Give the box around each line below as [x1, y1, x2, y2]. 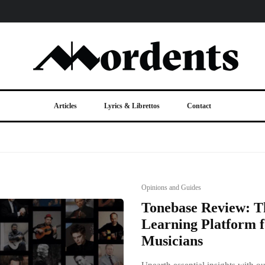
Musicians [141, 233, 203, 248]
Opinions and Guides [141, 183, 201, 192]
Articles [54, 102, 77, 110]
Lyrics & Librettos [104, 102, 160, 110]
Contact [187, 102, 211, 110]
